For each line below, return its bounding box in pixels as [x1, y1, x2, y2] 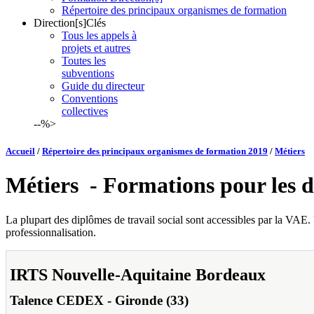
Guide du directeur [62, 79, 144, 92]
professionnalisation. [6, 226, 96, 238]
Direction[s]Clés [34, 16, 106, 29]
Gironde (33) [115, 293, 189, 308]
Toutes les [62, 54, 106, 67]
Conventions [62, 92, 118, 104]
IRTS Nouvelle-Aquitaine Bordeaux [10, 265, 266, 284]
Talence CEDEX [10, 293, 104, 308]
